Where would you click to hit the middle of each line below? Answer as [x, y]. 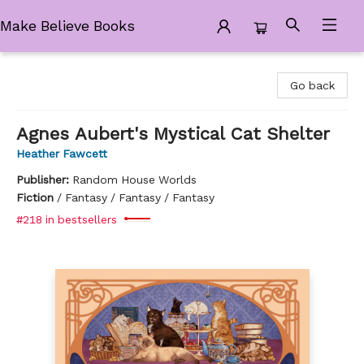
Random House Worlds [134, 180]
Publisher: [44, 180]
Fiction [35, 197]
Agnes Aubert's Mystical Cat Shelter [173, 134]
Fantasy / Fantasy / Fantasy [140, 197]
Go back [312, 85]
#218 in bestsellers [67, 219]
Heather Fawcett [62, 154]
